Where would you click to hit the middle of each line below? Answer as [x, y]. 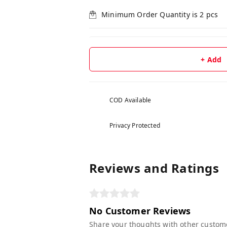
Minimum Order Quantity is [151, 14]
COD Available [130, 100]
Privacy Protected [135, 125]
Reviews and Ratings [154, 168]
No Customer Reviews [140, 211]
